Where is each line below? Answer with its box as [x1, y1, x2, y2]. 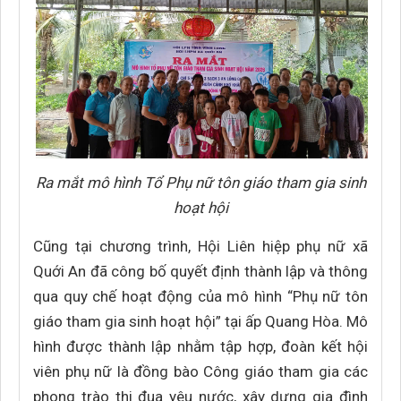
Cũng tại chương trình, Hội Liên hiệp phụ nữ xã [33, 237, 368, 255]
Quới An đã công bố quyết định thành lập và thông [33, 262, 368, 280]
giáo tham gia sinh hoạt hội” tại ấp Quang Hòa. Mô [33, 312, 368, 330]
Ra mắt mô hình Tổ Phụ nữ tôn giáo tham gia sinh [35, 174, 366, 192]
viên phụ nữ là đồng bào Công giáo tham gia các [33, 363, 368, 380]
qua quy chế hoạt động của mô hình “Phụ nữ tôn [33, 287, 368, 305]
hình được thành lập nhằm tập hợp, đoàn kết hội [33, 337, 368, 355]
